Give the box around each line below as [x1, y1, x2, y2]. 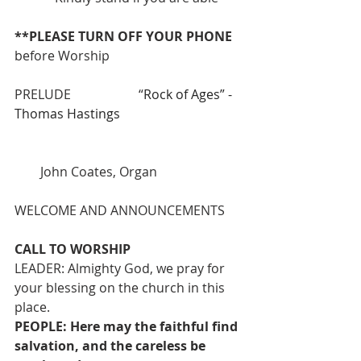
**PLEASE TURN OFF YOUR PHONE [15, 27, 235, 46]
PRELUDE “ [15, 85, 143, 104]
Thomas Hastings [15, 105, 120, 123]
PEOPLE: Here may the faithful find [15, 317, 241, 336]
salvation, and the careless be [15, 337, 209, 355]
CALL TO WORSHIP [15, 240, 131, 259]
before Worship [15, 47, 110, 65]
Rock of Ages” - [143, 85, 235, 104]
